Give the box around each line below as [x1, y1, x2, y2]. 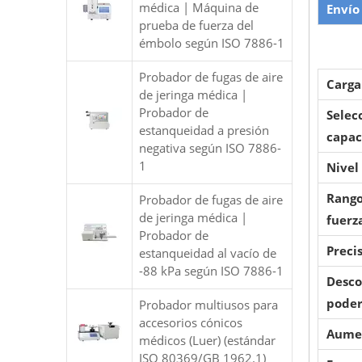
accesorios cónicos [139, 314, 242, 330]
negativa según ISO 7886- [139, 140, 281, 156]
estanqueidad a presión [139, 122, 269, 138]
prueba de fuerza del [139, 17, 254, 33]
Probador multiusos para [139, 297, 278, 313]
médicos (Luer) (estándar [139, 332, 276, 348]
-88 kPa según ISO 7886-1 [139, 263, 284, 279]
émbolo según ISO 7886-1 [139, 35, 284, 51]
